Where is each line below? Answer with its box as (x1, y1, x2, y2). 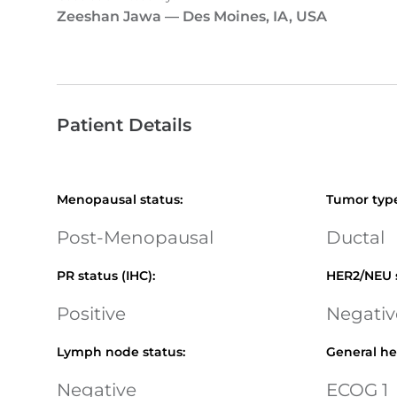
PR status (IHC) (57, 268, 152, 284)
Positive (57, 303, 126, 324)
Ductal (326, 227, 385, 248)
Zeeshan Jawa (57, 8, 161, 25)
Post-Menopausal (57, 227, 214, 248)
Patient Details (57, 114, 191, 136)
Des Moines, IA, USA (183, 8, 327, 25)
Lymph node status (57, 344, 183, 360)
